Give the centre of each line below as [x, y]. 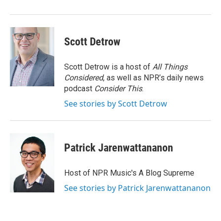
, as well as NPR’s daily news [153, 78]
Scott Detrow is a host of [108, 67]
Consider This [118, 89]
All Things [170, 67]
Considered [84, 78]
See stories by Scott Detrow [116, 104]
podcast [79, 89]
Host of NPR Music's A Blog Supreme [129, 173]
